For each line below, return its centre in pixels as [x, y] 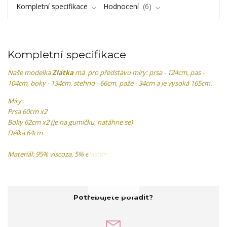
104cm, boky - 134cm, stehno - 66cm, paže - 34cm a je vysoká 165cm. [110, 83]
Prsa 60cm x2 [28, 111]
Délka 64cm [25, 133]
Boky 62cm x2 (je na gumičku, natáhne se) [70, 122]
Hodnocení [122, 6]
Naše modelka [30, 72]
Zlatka [63, 72]
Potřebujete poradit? [113, 197]
